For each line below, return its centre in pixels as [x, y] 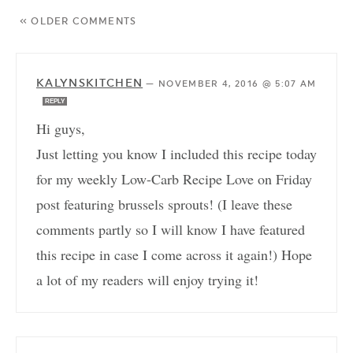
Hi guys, [61, 129]
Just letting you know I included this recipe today [176, 154]
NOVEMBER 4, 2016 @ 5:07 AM [238, 84]
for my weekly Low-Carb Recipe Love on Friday [174, 179]
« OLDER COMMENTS [78, 22]
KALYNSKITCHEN [90, 83]
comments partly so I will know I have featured [171, 230]
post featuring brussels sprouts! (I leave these [164, 204]
